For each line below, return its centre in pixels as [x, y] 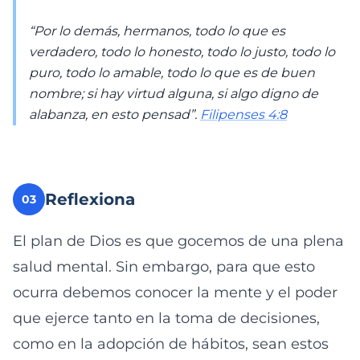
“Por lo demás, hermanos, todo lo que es [157, 31]
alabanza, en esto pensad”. [115, 115]
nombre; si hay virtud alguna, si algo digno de [174, 94]
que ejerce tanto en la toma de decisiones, [166, 318]
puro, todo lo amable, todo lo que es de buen [172, 73]
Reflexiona [90, 199]
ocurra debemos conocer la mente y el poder [175, 292]
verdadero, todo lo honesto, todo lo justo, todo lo [182, 52]
